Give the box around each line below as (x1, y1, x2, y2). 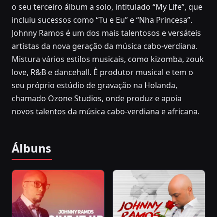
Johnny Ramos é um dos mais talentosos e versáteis (12, 27, 201, 38)
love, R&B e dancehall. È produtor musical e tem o (12, 66, 193, 77)
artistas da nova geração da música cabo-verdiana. (12, 40, 198, 51)
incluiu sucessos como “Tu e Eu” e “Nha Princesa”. (12, 14, 192, 25)
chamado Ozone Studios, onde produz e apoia (12, 93, 182, 104)
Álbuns (12, 140, 52, 156)
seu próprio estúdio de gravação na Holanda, (12, 79, 177, 91)
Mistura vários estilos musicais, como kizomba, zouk (12, 53, 204, 64)
